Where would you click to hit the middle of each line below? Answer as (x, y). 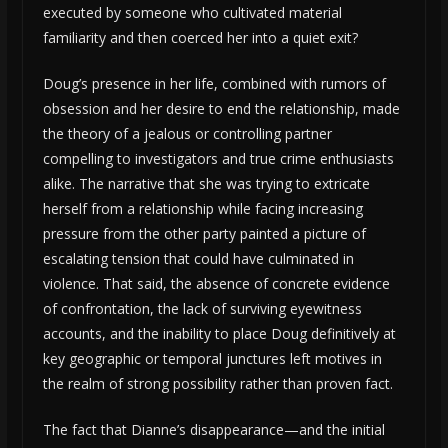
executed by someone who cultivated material (192, 13)
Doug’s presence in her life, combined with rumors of (214, 84)
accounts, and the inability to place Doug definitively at (219, 334)
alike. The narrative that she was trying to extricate (206, 184)
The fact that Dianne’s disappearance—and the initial (213, 430)
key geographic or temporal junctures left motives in (212, 359)
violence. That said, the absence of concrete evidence (216, 284)
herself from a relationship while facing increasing (202, 209)
